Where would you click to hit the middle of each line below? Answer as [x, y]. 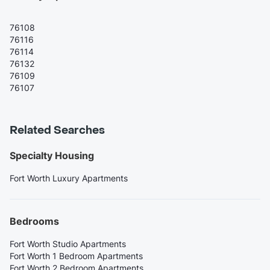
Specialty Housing [52, 155]
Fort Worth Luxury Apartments [69, 178]
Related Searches [57, 130]
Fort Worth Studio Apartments [68, 243]
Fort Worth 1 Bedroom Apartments [76, 256]
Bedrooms [34, 221]
